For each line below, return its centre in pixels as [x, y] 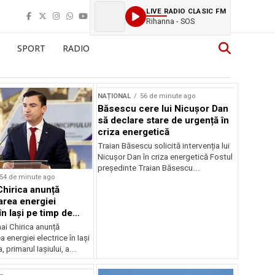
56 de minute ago [168, 96]
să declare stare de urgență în [164, 120]
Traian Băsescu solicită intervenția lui [164, 146]
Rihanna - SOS [171, 21]
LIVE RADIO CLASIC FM [186, 11]
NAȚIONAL [114, 96]
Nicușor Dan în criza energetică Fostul [165, 157]
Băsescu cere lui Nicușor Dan [163, 109]
